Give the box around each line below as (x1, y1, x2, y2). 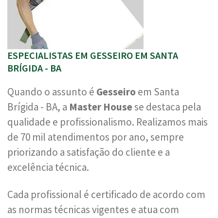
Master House (69, 100, 132, 113)
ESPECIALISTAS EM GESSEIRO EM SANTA (7, 49, 178, 61)
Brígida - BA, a (7, 100, 69, 113)
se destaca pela (132, 100, 201, 113)
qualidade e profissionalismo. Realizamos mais (7, 115, 208, 128)
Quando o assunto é (7, 85, 96, 98)
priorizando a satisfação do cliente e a (7, 145, 170, 159)
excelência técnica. (7, 161, 89, 174)
